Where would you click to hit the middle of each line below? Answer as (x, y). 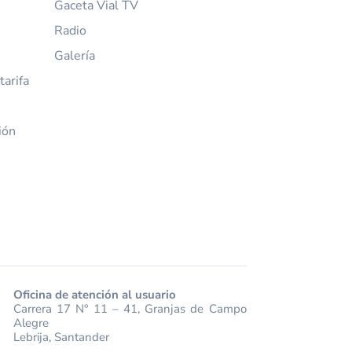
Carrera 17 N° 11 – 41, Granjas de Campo (130, 308)
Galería (74, 56)
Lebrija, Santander (61, 337)
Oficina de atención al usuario (94, 294)
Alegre (31, 323)
